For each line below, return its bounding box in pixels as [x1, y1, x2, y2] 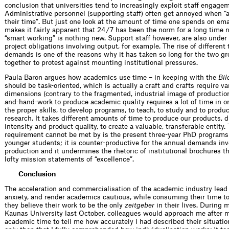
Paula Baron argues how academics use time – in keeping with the [5, 74, 218, 81]
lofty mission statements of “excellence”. [5, 155, 134, 163]
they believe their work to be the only [5, 201, 125, 209]
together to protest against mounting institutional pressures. [5, 59, 198, 66]
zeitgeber [125, 201, 154, 209]
